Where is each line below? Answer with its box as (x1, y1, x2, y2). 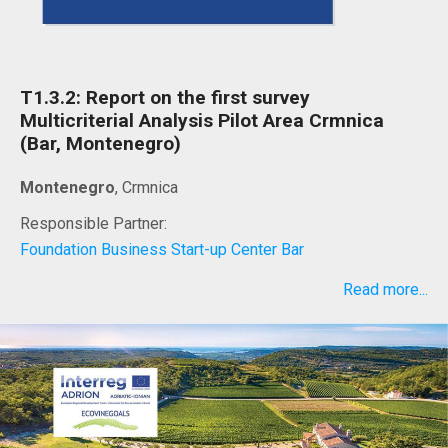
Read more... (343, 279, 428, 299)
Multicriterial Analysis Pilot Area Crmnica (20, 108, 384, 132)
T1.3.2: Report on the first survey (20, 85, 310, 109)
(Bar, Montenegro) (20, 131, 181, 155)
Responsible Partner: (20, 213, 167, 233)
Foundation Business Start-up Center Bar (20, 239, 304, 259)
